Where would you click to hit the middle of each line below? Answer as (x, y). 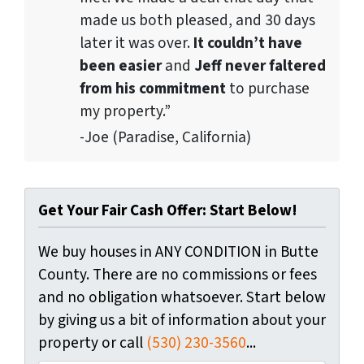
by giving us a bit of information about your (182, 320)
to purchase (268, 88)
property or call (92, 342)
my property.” (125, 111)
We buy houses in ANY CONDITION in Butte (178, 251)
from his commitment (153, 88)
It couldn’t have (248, 43)
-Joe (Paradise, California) (165, 137)
